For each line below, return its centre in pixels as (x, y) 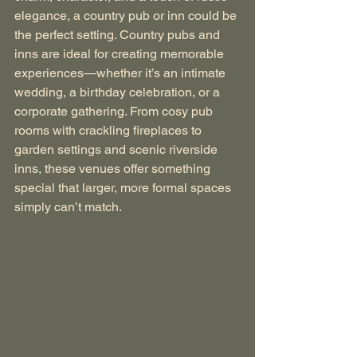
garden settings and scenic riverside (118, 149)
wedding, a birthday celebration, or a (119, 92)
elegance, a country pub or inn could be (127, 16)
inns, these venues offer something (114, 169)
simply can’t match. (68, 207)
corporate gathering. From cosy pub (115, 111)
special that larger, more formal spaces (124, 188)
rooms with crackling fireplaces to (110, 130)
